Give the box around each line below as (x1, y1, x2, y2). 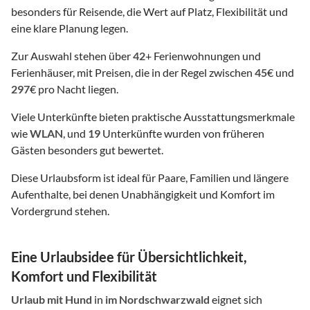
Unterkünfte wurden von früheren (100, 127, 264, 140)
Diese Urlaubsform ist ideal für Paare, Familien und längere (11, 171, 289, 185)
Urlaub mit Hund (11, 293, 92, 307)
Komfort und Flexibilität (11, 268, 157, 285)
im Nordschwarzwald (105, 293, 210, 307)
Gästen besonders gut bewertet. (11, 143, 163, 157)
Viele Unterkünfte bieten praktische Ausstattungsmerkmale (11, 110, 295, 124)
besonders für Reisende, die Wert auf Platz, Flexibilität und (11, 5, 288, 19)
